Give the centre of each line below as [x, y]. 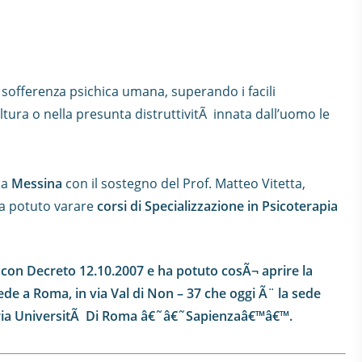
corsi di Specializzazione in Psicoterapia [217, 206]
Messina [37, 183]
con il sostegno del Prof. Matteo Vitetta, [184, 183]
